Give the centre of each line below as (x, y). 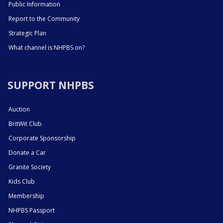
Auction (19, 109)
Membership (26, 196)
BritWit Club (25, 123)
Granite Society (30, 167)
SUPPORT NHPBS (51, 85)
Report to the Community (44, 18)
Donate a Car (27, 152)
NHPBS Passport (32, 210)
